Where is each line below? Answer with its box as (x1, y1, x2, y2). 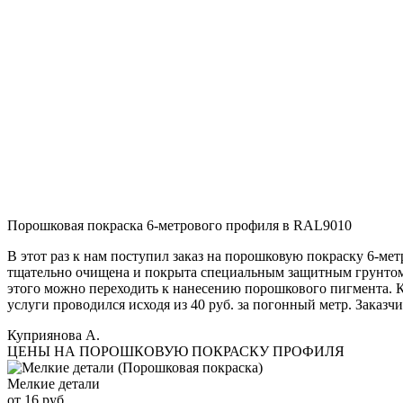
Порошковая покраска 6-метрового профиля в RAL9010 (7, 217, 352, 233)
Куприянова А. (7, 327, 100, 343)
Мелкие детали (7, 375, 100, 391)
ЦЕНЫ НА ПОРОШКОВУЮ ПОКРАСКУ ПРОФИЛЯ (7, 343, 345, 359)
